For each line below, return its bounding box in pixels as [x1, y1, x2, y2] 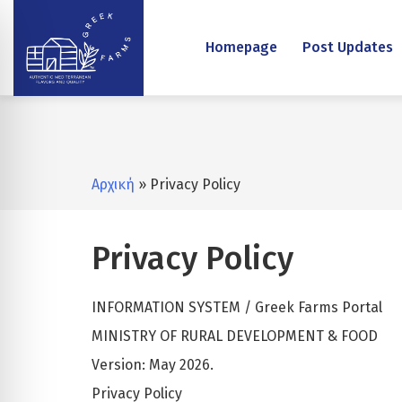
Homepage [205, 38, 277, 56]
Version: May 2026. [92, 355, 214, 373]
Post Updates [301, 38, 393, 56]
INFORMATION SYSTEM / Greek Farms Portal [92, 298, 382, 316]
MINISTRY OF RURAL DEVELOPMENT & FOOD [92, 327, 378, 345]
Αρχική [92, 175, 135, 193]
